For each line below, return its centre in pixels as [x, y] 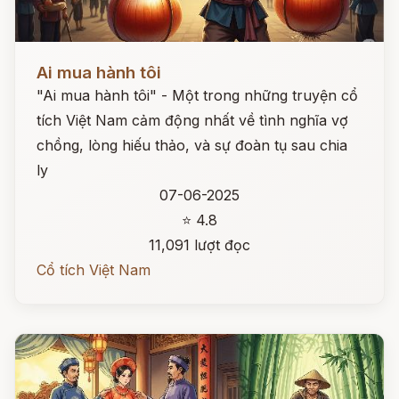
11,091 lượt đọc [199, 245]
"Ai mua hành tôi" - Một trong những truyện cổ [197, 95]
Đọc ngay [48, 59]
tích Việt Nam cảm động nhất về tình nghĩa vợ [192, 120]
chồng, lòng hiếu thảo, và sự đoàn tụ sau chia [192, 145]
